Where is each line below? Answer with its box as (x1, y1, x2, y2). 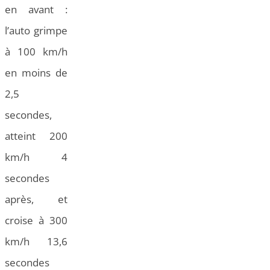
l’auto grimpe (5, 24, 67, 38)
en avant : (5, 2, 67, 17)
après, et (5, 192, 67, 207)
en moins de (5, 66, 67, 80)
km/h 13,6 (5, 234, 67, 249)
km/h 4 (5, 150, 67, 165)
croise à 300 (5, 213, 67, 228)
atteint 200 (5, 129, 67, 143)
